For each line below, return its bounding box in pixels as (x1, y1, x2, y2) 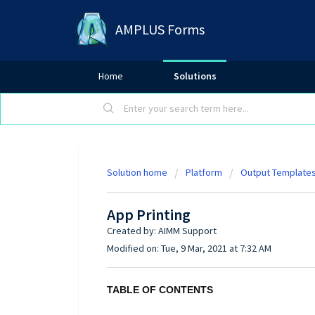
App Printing (107, 204, 191, 224)
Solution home (107, 166, 169, 179)
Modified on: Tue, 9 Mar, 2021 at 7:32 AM (107, 241, 271, 255)
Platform (186, 166, 222, 179)
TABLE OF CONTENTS (107, 284, 213, 296)
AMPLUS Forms (115, 20, 205, 38)
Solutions (173, 70, 217, 82)
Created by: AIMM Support (107, 224, 217, 237)
